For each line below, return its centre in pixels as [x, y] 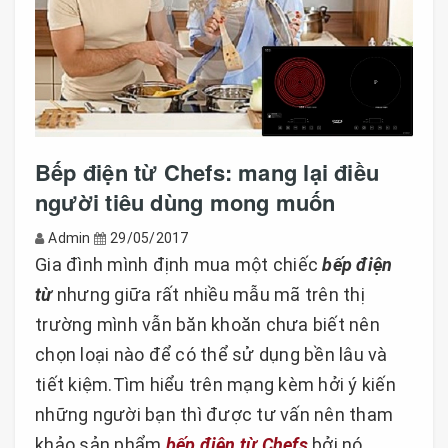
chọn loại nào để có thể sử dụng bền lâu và [211, 354]
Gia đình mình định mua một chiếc [179, 264]
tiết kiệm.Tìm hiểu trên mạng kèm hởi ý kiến [215, 384]
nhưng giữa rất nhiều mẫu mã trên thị [208, 294]
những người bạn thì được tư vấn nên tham [214, 414]
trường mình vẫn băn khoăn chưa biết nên [207, 324]
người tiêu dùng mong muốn [185, 201]
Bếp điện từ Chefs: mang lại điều [207, 171]
